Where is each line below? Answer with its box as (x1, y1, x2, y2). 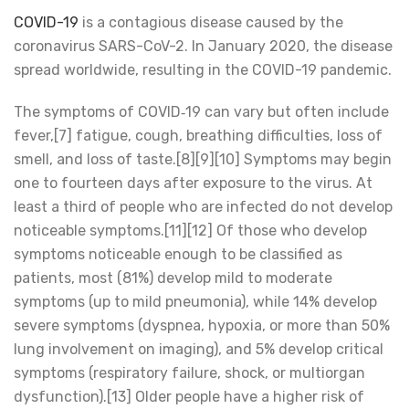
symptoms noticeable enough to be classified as (14, 246, 342, 263)
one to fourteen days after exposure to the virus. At (14, 174, 372, 192)
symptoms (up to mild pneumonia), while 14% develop (14, 293, 377, 310)
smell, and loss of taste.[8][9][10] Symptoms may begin (14, 151, 392, 168)
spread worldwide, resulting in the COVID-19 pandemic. (14, 61, 392, 79)
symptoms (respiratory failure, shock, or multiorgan (14, 364, 365, 382)
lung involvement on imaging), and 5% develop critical (14, 341, 383, 358)
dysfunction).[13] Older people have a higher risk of (14, 388, 364, 405)
